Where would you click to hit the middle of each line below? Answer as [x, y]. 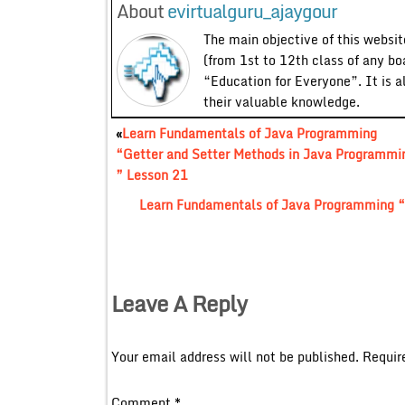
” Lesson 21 [151, 174]
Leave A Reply [179, 303]
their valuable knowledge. [281, 101]
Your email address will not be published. [235, 356]
